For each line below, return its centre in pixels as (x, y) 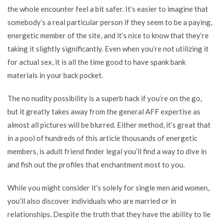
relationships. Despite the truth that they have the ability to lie (109, 214)
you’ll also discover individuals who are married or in (92, 201)
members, (23, 151)
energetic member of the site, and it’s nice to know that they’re (108, 35)
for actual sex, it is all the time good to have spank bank (96, 62)
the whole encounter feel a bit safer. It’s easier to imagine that (108, 9)
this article (103, 138)
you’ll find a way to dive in (165, 151)
